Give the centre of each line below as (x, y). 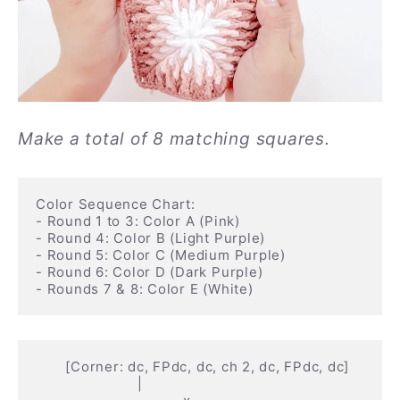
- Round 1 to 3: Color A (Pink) (138, 221)
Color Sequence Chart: (116, 204)
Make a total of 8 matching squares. (174, 139)
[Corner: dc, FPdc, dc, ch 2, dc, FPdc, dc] (51, 367)
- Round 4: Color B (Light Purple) (151, 237)
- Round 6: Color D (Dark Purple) (150, 271)
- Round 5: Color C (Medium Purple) (161, 254)
